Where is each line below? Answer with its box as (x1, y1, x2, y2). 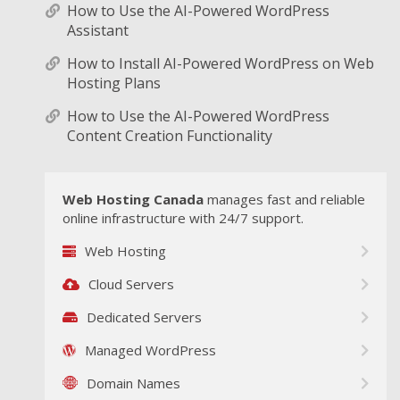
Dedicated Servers (87, 308, 202, 326)
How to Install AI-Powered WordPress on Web (67, 54, 374, 73)
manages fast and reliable (204, 190, 365, 208)
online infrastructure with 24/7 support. (62, 209, 304, 227)
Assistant (67, 21, 129, 40)
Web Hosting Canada (62, 190, 204, 208)
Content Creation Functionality (67, 126, 272, 146)
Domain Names (87, 374, 180, 392)
